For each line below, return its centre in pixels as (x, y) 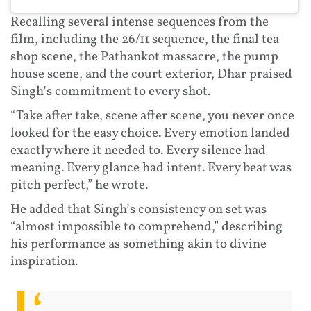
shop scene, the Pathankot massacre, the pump (144, 57)
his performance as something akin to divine (138, 245)
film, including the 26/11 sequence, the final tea (145, 40)
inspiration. (44, 262)
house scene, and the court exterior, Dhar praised (151, 75)
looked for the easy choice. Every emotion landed (150, 134)
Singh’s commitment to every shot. (110, 92)
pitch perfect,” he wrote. (79, 186)
